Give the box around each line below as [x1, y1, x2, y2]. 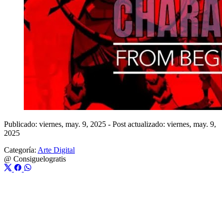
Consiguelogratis [13, 154, 66, 163]
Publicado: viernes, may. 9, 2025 [4, 119, 108, 128]
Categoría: [4, 145, 36, 154]
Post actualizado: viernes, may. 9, [112, 119, 216, 128]
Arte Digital [38, 145, 75, 154]
